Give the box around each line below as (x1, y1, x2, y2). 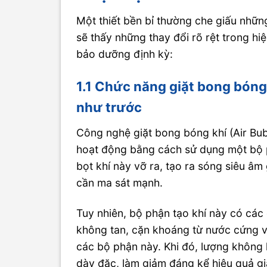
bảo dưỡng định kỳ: (76, 48, 173, 61)
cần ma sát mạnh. (76, 176, 163, 189)
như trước (76, 99, 142, 115)
